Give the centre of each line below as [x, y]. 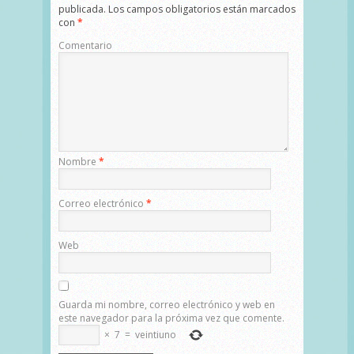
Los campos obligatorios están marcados [201, 9]
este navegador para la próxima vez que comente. [171, 318]
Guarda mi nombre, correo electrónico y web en [167, 304]
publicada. [82, 9]
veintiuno [156, 334]
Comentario [85, 45]
